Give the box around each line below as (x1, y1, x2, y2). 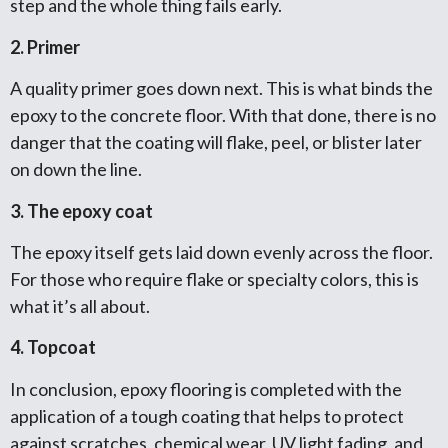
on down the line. (10, 158, 142, 181)
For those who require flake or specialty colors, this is (10, 268, 419, 291)
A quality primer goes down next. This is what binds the (10, 77, 433, 100)
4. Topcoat (10, 336, 96, 359)
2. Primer (10, 35, 80, 58)
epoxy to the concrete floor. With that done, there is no (10, 104, 436, 127)
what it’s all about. (10, 295, 150, 318)
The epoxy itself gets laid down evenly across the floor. (10, 241, 433, 264)
